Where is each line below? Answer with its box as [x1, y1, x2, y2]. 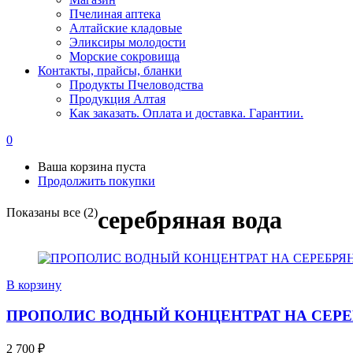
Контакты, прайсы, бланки [38, 64, 182, 78]
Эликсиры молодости [69, 35, 186, 50]
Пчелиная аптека [69, 7, 161, 21]
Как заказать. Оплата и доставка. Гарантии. [69, 106, 303, 121]
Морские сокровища [69, 50, 180, 64]
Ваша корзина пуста [38, 160, 146, 174]
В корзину [6, 278, 61, 292]
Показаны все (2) [6, 205, 98, 219]
